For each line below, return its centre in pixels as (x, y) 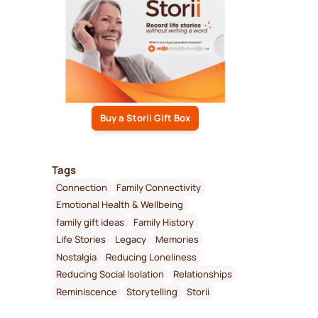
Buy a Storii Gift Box (145, 118)
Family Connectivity (159, 187)
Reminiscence (87, 291)
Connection (82, 187)
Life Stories (81, 240)
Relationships (203, 274)
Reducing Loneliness (152, 257)
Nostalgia (77, 257)
